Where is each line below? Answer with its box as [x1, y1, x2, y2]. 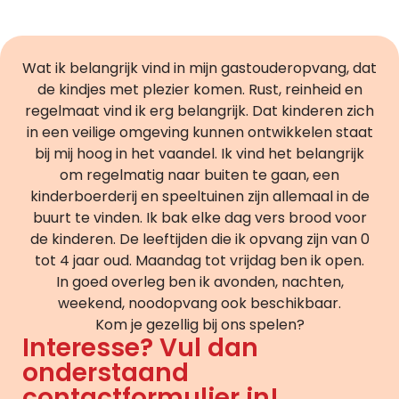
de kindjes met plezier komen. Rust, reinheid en [37, 78, 362, 100]
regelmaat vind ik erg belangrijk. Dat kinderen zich [25, 100, 374, 121]
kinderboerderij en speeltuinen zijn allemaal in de [29, 185, 370, 207]
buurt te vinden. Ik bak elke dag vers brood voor [32, 207, 367, 228]
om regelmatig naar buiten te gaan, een [60, 164, 339, 185]
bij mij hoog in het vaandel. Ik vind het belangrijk [35, 142, 364, 164]
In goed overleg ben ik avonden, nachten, [55, 271, 344, 292]
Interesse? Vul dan [22, 330, 258, 365]
